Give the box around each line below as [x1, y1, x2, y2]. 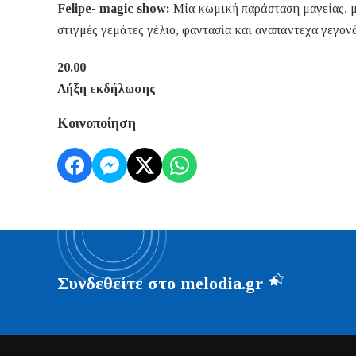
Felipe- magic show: [57, 2, 173, 16]
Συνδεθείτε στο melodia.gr [57, 273, 263, 293]
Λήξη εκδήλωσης [57, 82, 155, 96]
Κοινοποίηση [57, 115, 136, 132]
